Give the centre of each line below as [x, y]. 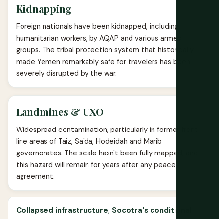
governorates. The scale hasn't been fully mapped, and [107, 153]
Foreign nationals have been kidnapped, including [97, 26]
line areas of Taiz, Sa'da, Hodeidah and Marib [89, 141]
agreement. [35, 176]
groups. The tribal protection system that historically [105, 50]
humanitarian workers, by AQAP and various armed [99, 38]
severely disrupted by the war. [66, 73]
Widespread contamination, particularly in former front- [109, 130]
